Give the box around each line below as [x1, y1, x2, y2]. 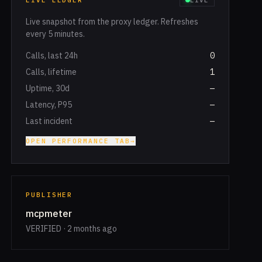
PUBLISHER [25, 191, 73, 199]
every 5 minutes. [25, 29, 85, 39]
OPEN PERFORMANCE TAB [25, 137, 131, 145]
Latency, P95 [25, 99, 72, 110]
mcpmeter [25, 208, 72, 219]
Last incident [25, 116, 73, 126]
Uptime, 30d [25, 83, 70, 94]
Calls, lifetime [25, 67, 77, 77]
